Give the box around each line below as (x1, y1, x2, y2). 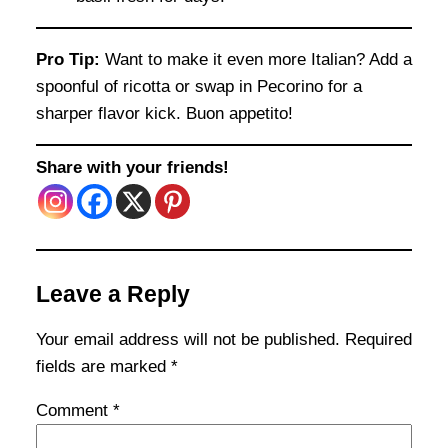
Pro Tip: (36, 49, 100, 69)
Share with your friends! (36, 158, 229, 178)
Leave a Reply (36, 281, 190, 308)
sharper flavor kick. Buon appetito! (36, 103, 293, 123)
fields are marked (36, 357, 171, 377)
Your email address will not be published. (36, 330, 340, 350)
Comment (36, 401, 113, 421)
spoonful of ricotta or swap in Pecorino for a (36, 76, 362, 96)
